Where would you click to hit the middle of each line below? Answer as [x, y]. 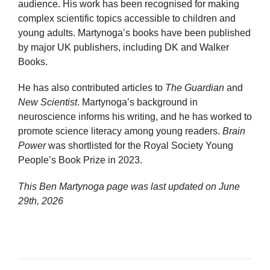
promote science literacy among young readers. [120, 131]
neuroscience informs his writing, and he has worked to [135, 117]
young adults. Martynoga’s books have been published [134, 33]
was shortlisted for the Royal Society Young [140, 146]
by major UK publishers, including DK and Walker [124, 48]
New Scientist [48, 102]
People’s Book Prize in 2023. [80, 160]
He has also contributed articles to [92, 88]
